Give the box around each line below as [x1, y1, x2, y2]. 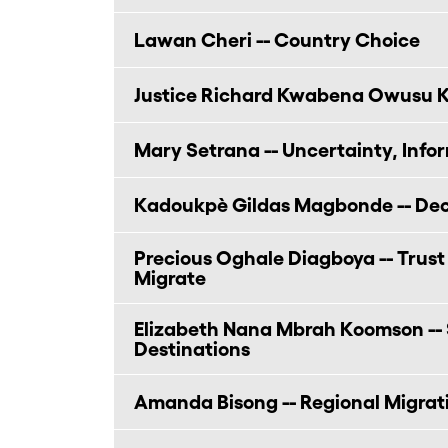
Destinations [134, 338, 250, 360]
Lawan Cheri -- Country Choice [134, 29, 420, 51]
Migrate [134, 267, 206, 289]
